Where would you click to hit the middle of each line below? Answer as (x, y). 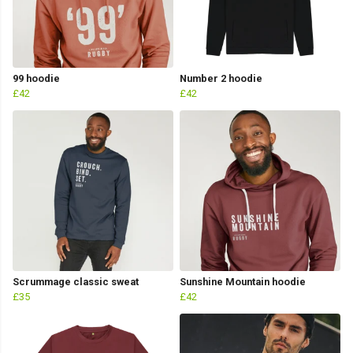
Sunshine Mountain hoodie (243, 282)
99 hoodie (36, 79)
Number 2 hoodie (221, 79)
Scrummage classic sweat (76, 282)
